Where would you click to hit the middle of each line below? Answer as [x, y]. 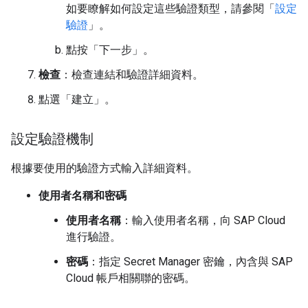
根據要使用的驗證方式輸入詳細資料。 [104, 168]
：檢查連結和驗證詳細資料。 [132, 75]
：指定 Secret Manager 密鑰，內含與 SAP [190, 262]
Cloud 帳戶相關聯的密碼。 [131, 278]
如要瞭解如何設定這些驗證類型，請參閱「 [170, 9]
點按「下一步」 [104, 50]
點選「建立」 [71, 99]
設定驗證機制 [52, 139]
